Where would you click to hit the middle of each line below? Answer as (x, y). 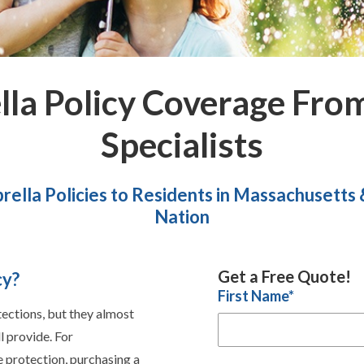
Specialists (182, 145)
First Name (253, 296)
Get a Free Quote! (285, 276)
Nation (182, 217)
